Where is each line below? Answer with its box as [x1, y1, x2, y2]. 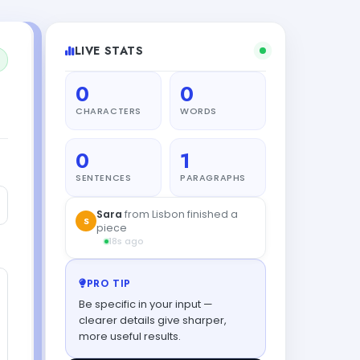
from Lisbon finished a [122, 207, 238, 221]
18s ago [108, 235, 144, 247]
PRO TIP [86, 276, 131, 291]
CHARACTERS [76, 104, 141, 117]
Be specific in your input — [79, 296, 213, 312]
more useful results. [79, 328, 181, 344]
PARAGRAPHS [180, 171, 246, 184]
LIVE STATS [74, 43, 144, 59]
